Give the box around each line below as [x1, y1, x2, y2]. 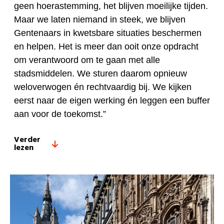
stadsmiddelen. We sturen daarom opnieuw [14, 68, 187, 79]
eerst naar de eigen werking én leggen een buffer [14, 95, 210, 106]
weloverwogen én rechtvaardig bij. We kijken [14, 82, 191, 92]
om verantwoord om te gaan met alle [14, 55, 160, 65]
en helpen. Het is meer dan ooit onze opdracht [14, 41, 198, 52]
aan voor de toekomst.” [14, 109, 106, 119]
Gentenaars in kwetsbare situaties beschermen [14, 28, 201, 38]
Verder [14, 133, 40, 147]
